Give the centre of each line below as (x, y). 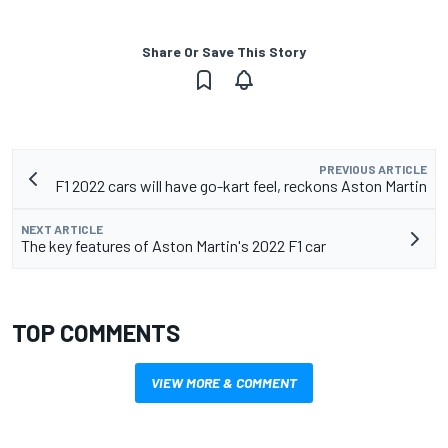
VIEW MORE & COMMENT (224, 382)
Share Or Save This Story (224, 51)
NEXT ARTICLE (62, 228)
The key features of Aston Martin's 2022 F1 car (173, 245)
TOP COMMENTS (96, 332)
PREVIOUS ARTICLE (373, 168)
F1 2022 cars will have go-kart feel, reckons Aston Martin (241, 185)
